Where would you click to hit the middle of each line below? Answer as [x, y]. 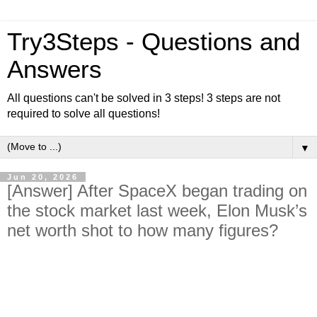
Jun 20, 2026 [43, 177]
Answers [54, 69]
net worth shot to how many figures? [143, 230]
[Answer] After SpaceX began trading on [157, 191]
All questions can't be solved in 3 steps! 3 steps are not [144, 98]
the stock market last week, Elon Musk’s [157, 211]
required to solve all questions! [83, 114]
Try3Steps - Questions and [154, 42]
